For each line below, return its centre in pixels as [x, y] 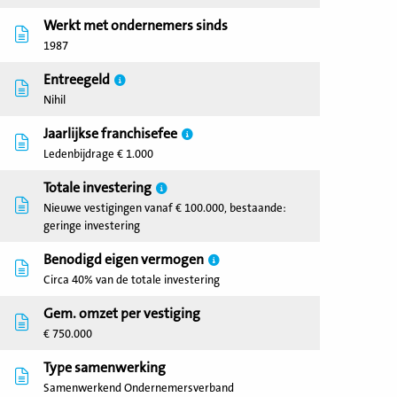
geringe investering [92, 226]
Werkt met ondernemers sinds [136, 26]
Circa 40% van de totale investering [132, 280]
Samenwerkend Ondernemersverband [139, 388]
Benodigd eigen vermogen [124, 260]
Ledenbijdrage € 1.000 [98, 154]
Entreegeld [77, 80]
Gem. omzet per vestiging [122, 314]
